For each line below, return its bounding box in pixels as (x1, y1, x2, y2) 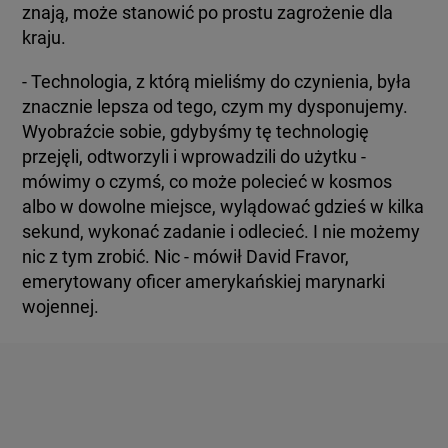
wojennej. (22, 296, 100, 317)
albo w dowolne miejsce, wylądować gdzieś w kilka (22, 196, 425, 217)
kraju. (22, 27, 67, 48)
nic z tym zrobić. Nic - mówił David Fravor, (22, 246, 350, 267)
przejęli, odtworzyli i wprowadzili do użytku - (22, 146, 367, 167)
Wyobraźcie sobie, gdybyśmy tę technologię (22, 121, 370, 142)
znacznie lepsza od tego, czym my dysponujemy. (22, 96, 409, 117)
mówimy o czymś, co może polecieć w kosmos (22, 171, 393, 192)
